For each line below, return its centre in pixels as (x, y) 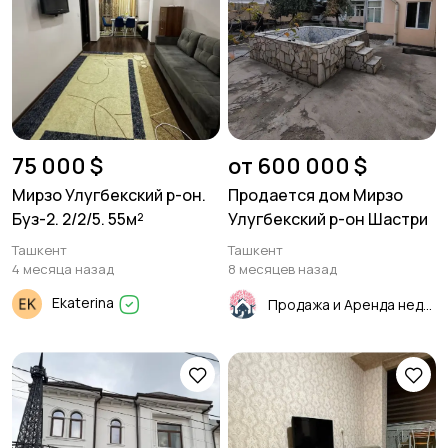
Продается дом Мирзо (315, 195)
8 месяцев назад (282, 269)
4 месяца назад (63, 269)
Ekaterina (84, 302)
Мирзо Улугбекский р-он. (109, 195)
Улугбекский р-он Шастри (328, 219)
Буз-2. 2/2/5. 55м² (78, 219)
